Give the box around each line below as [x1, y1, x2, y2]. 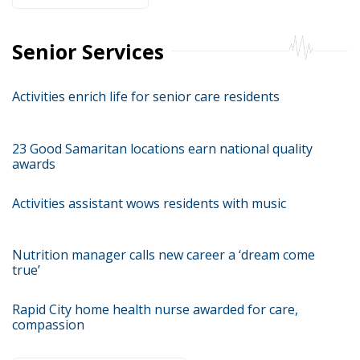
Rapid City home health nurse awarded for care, [12, 301, 298, 318]
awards [12, 154, 55, 173]
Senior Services [12, 38, 164, 65]
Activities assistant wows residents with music [12, 194, 286, 212]
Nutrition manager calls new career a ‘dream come [12, 246, 315, 264]
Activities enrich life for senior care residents [12, 88, 280, 105]
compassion [12, 316, 84, 333]
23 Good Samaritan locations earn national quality [12, 139, 313, 157]
